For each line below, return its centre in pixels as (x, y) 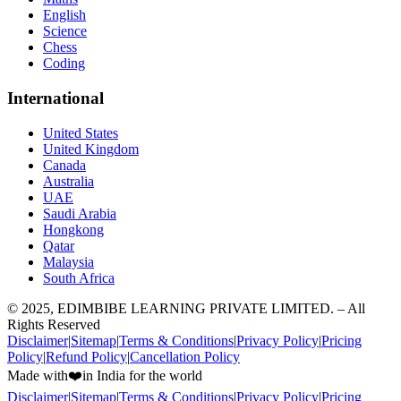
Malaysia (68, 261)
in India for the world (142, 375)
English (64, 15)
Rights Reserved (54, 324)
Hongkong (73, 229)
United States (81, 132)
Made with (38, 375)
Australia (68, 181)
